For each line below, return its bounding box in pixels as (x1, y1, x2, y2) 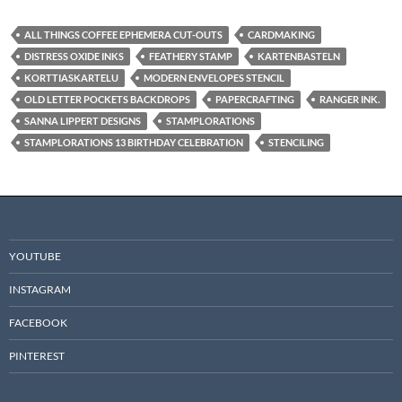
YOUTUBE (9, 249, 61, 263)
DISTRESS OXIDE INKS (24, 49, 124, 62)
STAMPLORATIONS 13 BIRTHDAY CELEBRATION (24, 135, 243, 148)
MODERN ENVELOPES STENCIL (144, 71, 284, 83)
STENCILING (268, 135, 324, 148)
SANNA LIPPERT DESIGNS (24, 114, 141, 127)
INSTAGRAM (9, 282, 71, 296)
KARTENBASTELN (258, 49, 340, 62)
